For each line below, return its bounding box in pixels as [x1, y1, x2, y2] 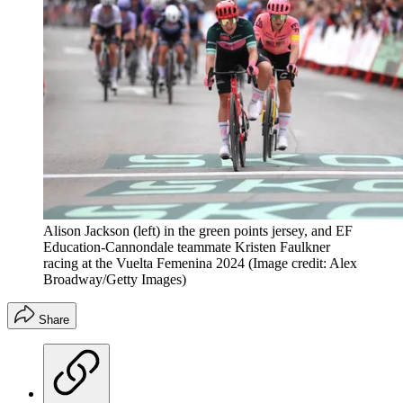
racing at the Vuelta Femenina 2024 [43, 255, 245, 272]
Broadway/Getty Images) [43, 272, 186, 288]
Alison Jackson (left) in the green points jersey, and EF [43, 223, 353, 239]
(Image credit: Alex [248, 255, 357, 272]
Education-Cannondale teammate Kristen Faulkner [43, 239, 330, 255]
